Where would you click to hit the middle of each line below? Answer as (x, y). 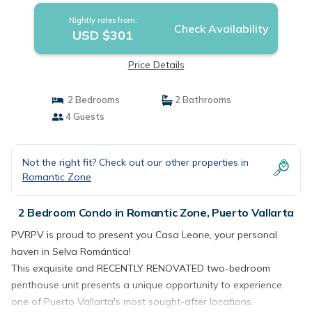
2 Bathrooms (202, 100)
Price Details (156, 65)
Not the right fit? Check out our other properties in (135, 162)
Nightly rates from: (103, 20)
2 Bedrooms (91, 100)
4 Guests (84, 116)
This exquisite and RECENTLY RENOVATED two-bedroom (141, 268)
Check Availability (221, 29)
